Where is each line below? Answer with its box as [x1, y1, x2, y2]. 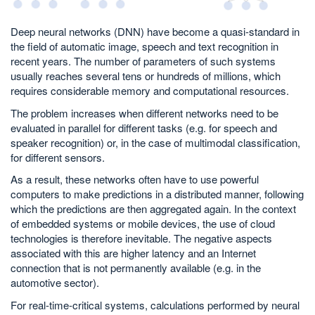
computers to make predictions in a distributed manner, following [11, 186, 304, 202]
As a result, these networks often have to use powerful [11, 172, 259, 187]
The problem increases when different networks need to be [11, 105, 278, 120]
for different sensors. [11, 149, 105, 165]
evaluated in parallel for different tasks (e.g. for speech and [11, 120, 277, 135]
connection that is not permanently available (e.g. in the [11, 260, 261, 276]
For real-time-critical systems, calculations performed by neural [11, 297, 300, 312]
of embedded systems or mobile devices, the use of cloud [11, 216, 275, 231]
